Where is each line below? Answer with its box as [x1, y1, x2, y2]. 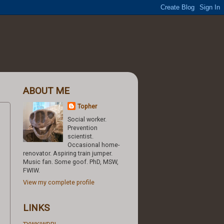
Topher [77, 102, 97, 110]
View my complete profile [23, 178, 94, 186]
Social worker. [67, 115, 107, 123]
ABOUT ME [23, 84, 69, 96]
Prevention [67, 124, 98, 132]
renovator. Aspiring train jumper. [23, 149, 112, 157]
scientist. [67, 132, 94, 140]
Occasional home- [67, 141, 120, 149]
